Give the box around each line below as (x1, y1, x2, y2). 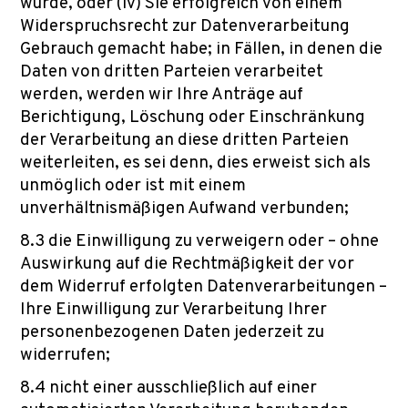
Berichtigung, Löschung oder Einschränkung (20, 107, 365, 128)
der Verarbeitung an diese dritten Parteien (20, 129, 349, 151)
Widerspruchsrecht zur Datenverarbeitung (20, 15, 350, 37)
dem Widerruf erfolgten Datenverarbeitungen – (20, 276, 387, 298)
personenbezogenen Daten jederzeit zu (20, 321, 324, 343)
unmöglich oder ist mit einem (20, 175, 246, 197)
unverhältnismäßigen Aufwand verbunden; (20, 198, 349, 219)
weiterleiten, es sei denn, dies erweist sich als (20, 152, 371, 174)
